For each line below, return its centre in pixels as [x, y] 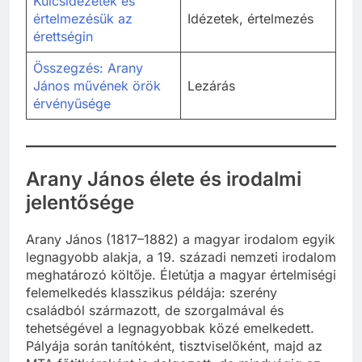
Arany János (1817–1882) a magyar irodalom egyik [181, 239]
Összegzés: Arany [88, 67]
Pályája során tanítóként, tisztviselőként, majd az [174, 345]
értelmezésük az [83, 18]
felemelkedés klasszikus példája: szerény [152, 292]
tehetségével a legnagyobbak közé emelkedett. [170, 328]
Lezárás [211, 85]
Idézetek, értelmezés [250, 18]
